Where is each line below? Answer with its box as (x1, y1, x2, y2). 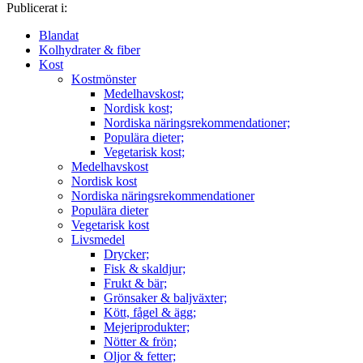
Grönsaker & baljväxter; (104, 290, 227, 305)
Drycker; (104, 246, 149, 261)
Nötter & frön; (104, 334, 177, 348)
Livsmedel (71, 232, 125, 246)
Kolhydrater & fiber (39, 42, 140, 57)
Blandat (39, 28, 79, 42)
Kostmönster (71, 71, 136, 86)
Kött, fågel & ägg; (104, 305, 196, 319)
